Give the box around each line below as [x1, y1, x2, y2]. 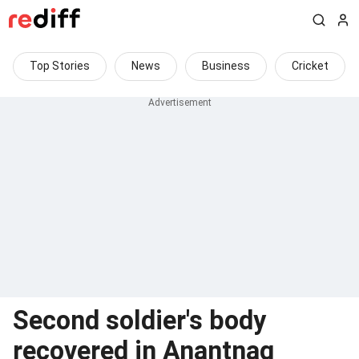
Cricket [292, 59, 329, 72]
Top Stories [30, 59, 90, 72]
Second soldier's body [13, 305, 266, 336]
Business [202, 59, 250, 72]
